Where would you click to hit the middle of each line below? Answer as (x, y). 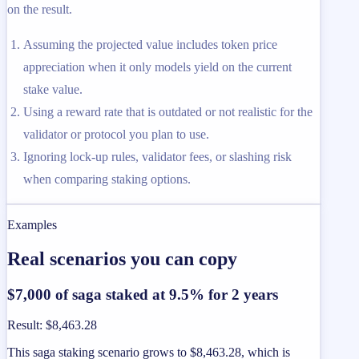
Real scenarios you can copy (122, 258)
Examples (32, 224)
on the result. (40, 9)
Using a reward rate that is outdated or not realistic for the (168, 111)
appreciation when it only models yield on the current (157, 67)
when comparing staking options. (107, 179)
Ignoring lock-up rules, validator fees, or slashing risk (157, 156)
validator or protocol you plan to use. (116, 134)
